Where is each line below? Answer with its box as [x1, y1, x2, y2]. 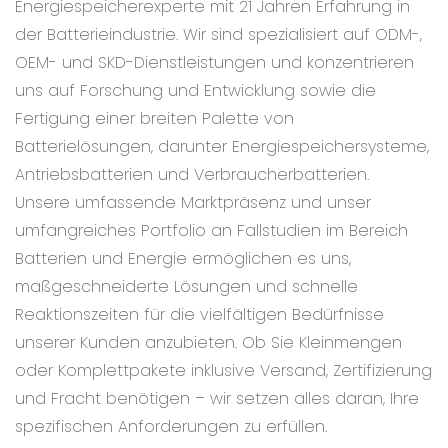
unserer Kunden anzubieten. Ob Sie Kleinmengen [15, 331, 402, 355]
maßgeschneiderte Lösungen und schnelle [15, 275, 358, 299]
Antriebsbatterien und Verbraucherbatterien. [15, 163, 369, 187]
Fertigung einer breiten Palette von [15, 107, 294, 131]
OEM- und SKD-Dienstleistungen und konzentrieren [15, 51, 414, 75]
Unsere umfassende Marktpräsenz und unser [15, 191, 371, 215]
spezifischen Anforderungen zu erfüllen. [15, 415, 327, 439]
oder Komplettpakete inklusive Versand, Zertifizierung [15, 359, 432, 383]
